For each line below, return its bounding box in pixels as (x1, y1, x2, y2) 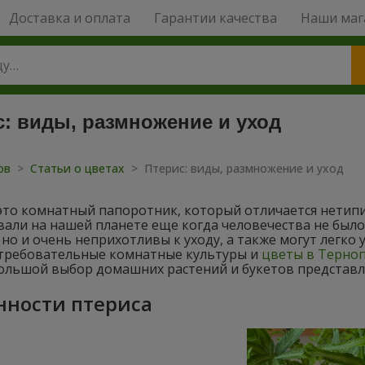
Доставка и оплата (8, 9, 130, 27)
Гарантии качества (153, 9, 277, 27)
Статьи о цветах (30, 161, 128, 176)
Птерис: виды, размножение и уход (144, 161, 344, 176)
